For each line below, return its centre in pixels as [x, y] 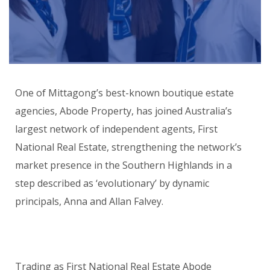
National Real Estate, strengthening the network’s [128, 147]
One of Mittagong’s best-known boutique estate [124, 93]
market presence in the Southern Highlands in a [124, 165]
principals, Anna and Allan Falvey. [89, 201]
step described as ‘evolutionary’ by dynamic [112, 183]
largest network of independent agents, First [116, 129]
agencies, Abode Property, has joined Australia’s [124, 111]
